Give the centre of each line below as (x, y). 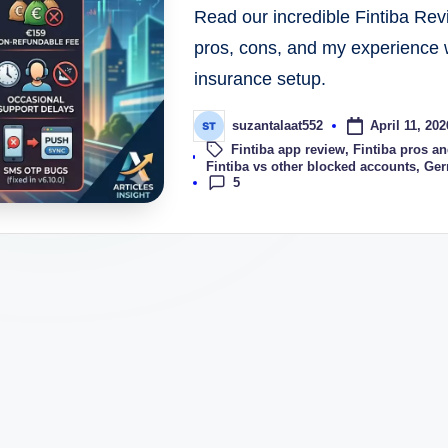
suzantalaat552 (277, 126)
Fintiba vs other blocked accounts (311, 166)
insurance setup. (260, 78)
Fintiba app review (288, 149)
